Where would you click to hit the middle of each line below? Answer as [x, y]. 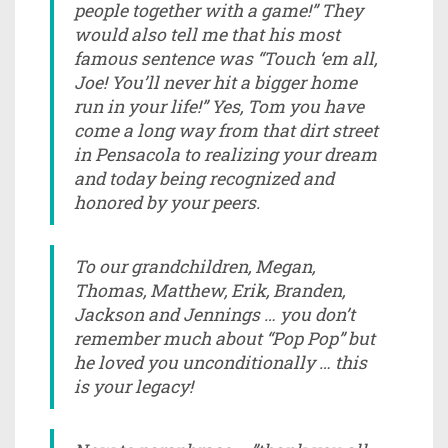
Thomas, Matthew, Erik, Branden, [209, 290]
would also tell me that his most [207, 34]
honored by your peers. [167, 202]
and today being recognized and [204, 178]
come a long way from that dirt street [226, 130]
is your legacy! [133, 386]
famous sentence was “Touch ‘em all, [225, 58]
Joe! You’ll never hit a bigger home [215, 82]
